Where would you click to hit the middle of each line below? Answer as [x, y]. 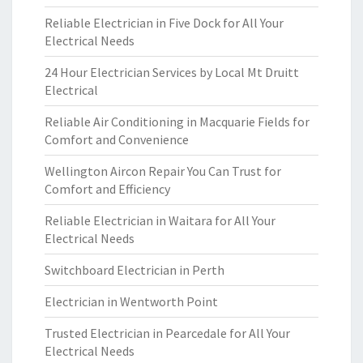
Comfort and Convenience [117, 139]
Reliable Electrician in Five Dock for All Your [164, 23]
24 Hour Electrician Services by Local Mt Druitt [172, 72]
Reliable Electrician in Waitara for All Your [160, 220]
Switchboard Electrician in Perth [135, 270]
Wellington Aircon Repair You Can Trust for [163, 171]
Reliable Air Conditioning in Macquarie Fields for [177, 122]
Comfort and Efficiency [107, 189]
